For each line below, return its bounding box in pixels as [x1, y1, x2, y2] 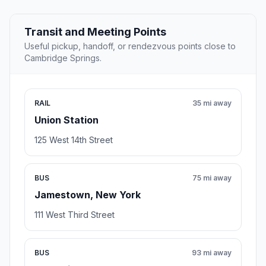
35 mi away [192, 98, 232, 107]
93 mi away [192, 248, 232, 257]
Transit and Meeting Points [24, 25, 166, 38]
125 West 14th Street [34, 134, 113, 145]
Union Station [34, 113, 99, 126]
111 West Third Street [34, 209, 115, 220]
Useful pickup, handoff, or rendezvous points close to [24, 40, 236, 51]
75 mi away [192, 173, 232, 182]
